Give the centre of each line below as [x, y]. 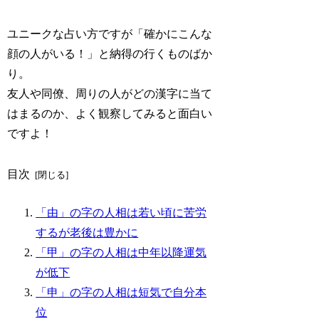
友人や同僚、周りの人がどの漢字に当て [110, 94]
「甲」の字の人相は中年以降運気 [121, 252]
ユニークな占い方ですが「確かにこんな [110, 34]
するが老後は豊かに [87, 232]
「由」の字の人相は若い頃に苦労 [121, 212]
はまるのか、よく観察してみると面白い [110, 114]
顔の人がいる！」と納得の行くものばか [110, 54]
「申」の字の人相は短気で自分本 [121, 292]
